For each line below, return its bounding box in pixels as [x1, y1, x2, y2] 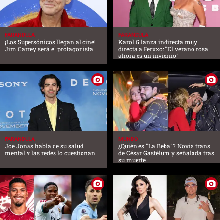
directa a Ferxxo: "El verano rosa [118, 45, 208, 53]
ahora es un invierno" [118, 52, 179, 60]
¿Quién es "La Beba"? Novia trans [118, 142, 210, 150]
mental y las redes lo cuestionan [5, 149, 95, 157]
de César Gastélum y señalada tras [118, 149, 214, 157]
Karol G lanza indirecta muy [118, 38, 197, 46]
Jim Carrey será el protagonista [5, 45, 93, 53]
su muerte [118, 156, 146, 164]
